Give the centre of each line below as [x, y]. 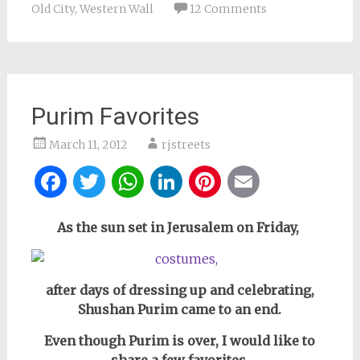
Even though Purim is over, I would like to [180, 341]
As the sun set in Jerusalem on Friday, [180, 227]
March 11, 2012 [88, 145]
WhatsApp [211, 182]
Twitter [154, 182]
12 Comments [228, 9]
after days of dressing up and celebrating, [180, 290]
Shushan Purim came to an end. [180, 309]
